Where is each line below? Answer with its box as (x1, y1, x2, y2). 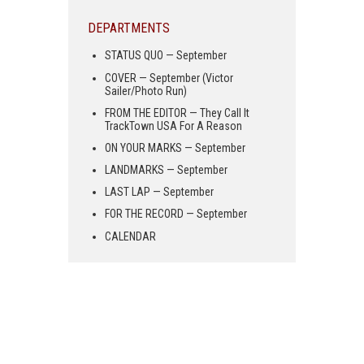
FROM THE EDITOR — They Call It (105, 106, 249, 119)
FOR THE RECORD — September (105, 207, 247, 221)
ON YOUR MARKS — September (105, 141, 245, 154)
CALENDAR (105, 229, 156, 243)
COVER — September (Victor (105, 71, 233, 84)
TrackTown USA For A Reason (105, 119, 242, 132)
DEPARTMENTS (88, 20, 170, 37)
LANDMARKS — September (105, 163, 227, 177)
